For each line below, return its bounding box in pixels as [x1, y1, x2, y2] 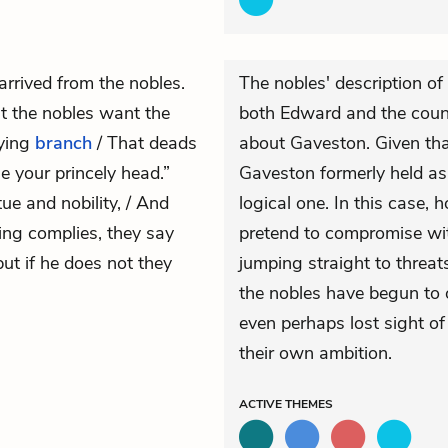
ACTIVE [239, 396, 285, 412]
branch [35, 131, 92, 155]
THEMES [285, 396, 333, 412]
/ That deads [92, 131, 197, 155]
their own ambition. [239, 341, 392, 365]
